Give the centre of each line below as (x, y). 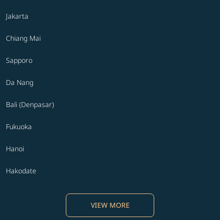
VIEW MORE (110, 205)
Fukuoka (19, 127)
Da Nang (20, 82)
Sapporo (19, 60)
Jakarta (17, 16)
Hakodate (21, 171)
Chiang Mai (23, 38)
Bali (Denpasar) (30, 105)
